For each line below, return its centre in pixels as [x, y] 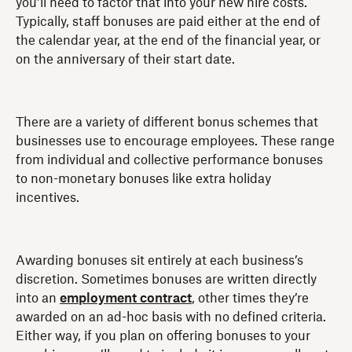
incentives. [48, 198]
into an [38, 298]
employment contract [126, 298]
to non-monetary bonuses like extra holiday [143, 179]
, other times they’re [250, 298]
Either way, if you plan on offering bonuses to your [163, 336]
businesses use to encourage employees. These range [175, 141]
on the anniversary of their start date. [125, 59]
